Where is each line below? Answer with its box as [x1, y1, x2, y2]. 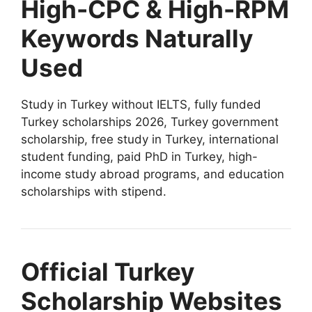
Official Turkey [21, 256, 195, 286]
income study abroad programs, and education [21, 166, 284, 181]
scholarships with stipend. [21, 184, 166, 198]
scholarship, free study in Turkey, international [21, 132, 279, 146]
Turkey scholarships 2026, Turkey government [21, 114, 279, 129]
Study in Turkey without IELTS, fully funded [21, 97, 261, 111]
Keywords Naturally [21, 23, 253, 53]
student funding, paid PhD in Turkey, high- [21, 149, 258, 164]
